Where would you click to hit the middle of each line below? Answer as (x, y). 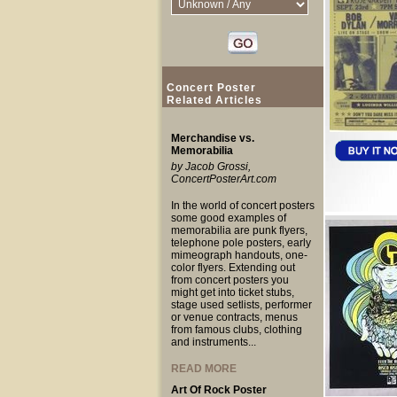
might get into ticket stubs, (232, 292)
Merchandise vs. (212, 138)
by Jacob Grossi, (210, 167)
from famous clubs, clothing (236, 330)
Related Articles (214, 100)
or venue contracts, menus (234, 317)
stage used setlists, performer (241, 305)
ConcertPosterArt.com (223, 179)
